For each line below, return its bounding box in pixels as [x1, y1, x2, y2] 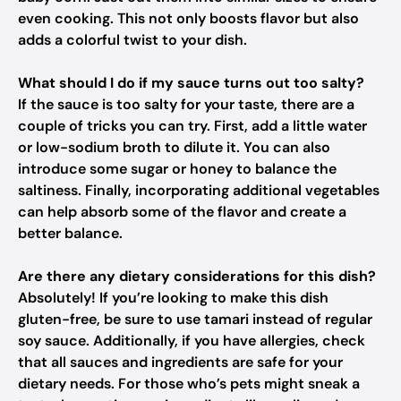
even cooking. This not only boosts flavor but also [18, 9, 359, 28]
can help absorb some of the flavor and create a [18, 202, 346, 221]
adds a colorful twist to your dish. [18, 30, 247, 49]
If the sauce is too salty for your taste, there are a [18, 95, 354, 114]
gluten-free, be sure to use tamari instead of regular [18, 310, 372, 328]
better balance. [18, 224, 123, 243]
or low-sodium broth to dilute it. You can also [18, 138, 330, 157]
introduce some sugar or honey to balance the [18, 159, 337, 178]
